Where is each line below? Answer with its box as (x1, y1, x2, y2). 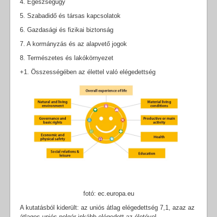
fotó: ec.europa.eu (83, 189, 134, 197)
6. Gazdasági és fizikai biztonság (20, 26, 113, 33)
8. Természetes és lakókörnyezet (20, 54, 113, 62)
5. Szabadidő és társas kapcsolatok (20, 12, 121, 19)
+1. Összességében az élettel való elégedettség (20, 68, 155, 76)
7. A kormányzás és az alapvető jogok (20, 40, 127, 47)
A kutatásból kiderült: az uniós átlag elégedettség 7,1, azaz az (20, 203, 195, 211)
